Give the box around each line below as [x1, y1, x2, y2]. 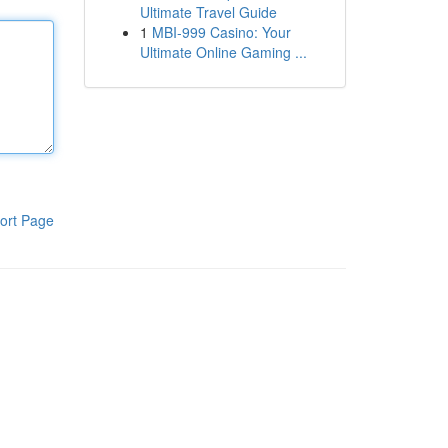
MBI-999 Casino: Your [151, 22, 291, 42]
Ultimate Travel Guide [139, 2, 277, 22]
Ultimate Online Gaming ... [139, 42, 307, 62]
